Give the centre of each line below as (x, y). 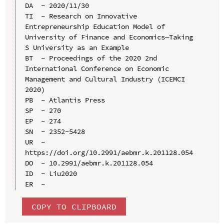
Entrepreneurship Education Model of (95, 26)
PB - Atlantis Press (65, 100)
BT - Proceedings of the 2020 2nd (91, 58)
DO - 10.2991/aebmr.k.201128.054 (89, 163)
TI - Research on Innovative (81, 16)
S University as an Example (77, 47)
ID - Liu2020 (51, 173)
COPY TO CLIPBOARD (74, 206)
